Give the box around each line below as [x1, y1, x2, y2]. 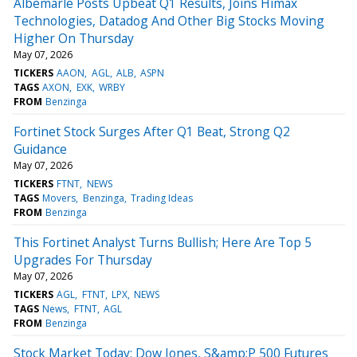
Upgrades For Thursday [14, 250, 152, 269]
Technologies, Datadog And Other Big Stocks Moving [14, 11, 324, 29]
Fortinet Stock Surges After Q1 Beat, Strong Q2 [14, 122, 290, 140]
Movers [42, 190, 76, 205]
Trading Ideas [130, 190, 193, 205]
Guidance [14, 139, 67, 158]
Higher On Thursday [14, 29, 134, 47]
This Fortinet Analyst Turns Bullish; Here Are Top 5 [14, 233, 312, 251]
